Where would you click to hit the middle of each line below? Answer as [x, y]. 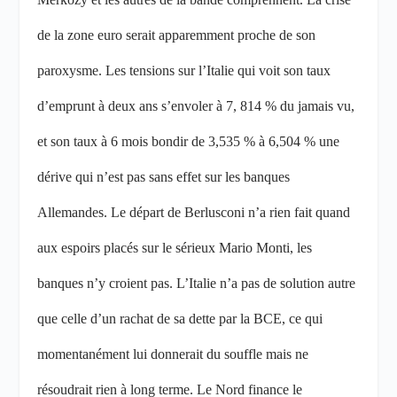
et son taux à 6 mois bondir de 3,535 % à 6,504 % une [189, 142]
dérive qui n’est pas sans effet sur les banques [164, 177]
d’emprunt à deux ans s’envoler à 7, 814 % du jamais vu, [196, 106]
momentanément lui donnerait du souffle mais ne [173, 354]
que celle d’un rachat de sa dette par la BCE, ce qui [180, 319]
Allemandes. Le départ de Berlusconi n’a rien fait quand [194, 213]
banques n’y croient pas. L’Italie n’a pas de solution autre [197, 284]
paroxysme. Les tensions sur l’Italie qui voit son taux [184, 71]
